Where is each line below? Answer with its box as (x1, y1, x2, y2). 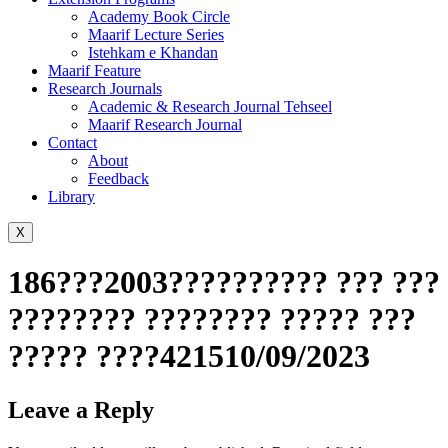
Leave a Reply (8, 396, 154, 423)
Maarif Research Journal (88, 116, 242, 133)
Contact (48, 134, 97, 151)
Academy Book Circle (88, 8, 230, 25)
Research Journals (48, 80, 162, 97)
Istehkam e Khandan (88, 44, 218, 61)
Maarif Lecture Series (88, 26, 224, 43)
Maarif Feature (48, 62, 141, 79)
